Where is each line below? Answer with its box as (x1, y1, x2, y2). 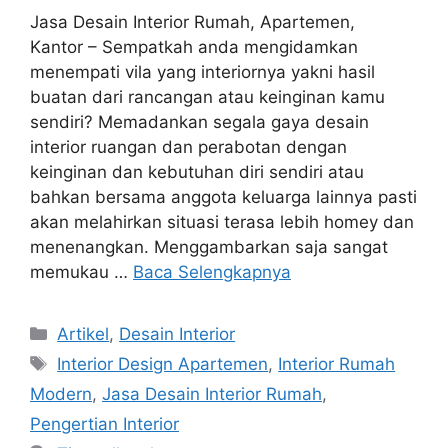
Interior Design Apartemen (57, 354, 269, 375)
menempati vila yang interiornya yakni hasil (30, 62, 375, 83)
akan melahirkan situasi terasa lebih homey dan (30, 212, 414, 233)
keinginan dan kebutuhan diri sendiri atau (30, 162, 364, 183)
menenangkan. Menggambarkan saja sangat (30, 237, 388, 258)
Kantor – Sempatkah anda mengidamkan (30, 37, 358, 58)
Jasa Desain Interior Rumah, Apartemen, (30, 12, 355, 33)
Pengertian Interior (30, 414, 179, 435)
